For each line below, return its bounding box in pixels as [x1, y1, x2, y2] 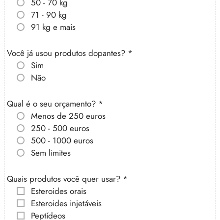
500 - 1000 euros [31, 134, 93, 146]
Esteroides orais [31, 185, 86, 197]
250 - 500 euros [31, 122, 89, 134]
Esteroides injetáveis [31, 197, 102, 209]
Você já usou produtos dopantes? [7, 47, 128, 59]
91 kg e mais [31, 21, 76, 33]
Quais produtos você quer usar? [7, 172, 123, 185]
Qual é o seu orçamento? [7, 97, 98, 110]
